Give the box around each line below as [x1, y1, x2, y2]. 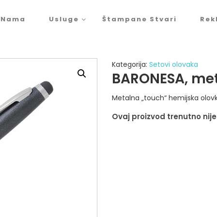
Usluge [49, 15, 79, 24]
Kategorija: [112, 60, 149, 69]
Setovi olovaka [149, 60, 198, 69]
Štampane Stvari [102, 15, 177, 24]
